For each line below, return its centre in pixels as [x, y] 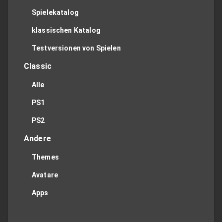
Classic [38, 66]
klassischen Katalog [66, 30]
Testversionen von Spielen [76, 48]
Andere [37, 138]
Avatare [45, 175]
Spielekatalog [55, 12]
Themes [45, 157]
